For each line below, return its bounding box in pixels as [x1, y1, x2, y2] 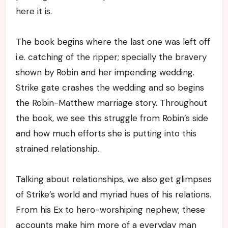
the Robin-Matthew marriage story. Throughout [15, 97, 207, 108]
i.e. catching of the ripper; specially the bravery [15, 51, 207, 63]
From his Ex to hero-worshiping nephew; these [15, 204, 205, 215]
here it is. [15, 5, 52, 17]
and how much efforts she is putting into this [15, 127, 196, 139]
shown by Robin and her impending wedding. [15, 66, 194, 78]
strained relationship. [15, 142, 99, 154]
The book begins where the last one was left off [15, 36, 210, 47]
